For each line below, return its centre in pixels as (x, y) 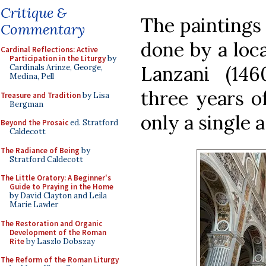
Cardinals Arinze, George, (56, 67)
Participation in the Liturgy (58, 58)
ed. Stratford (93, 123)
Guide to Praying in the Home (61, 187)
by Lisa (95, 95)
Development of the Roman (58, 232)
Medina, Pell (32, 76)
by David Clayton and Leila (58, 196)
